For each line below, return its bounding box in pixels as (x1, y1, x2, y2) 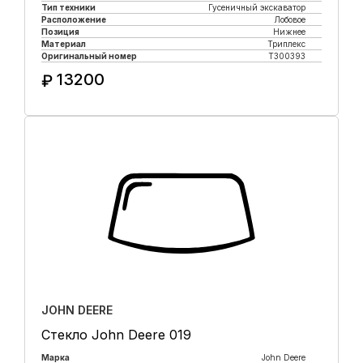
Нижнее (273, 27, 305, 36)
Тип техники (41, 2, 96, 12)
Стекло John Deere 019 (41, 327, 191, 343)
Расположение (41, 15, 106, 24)
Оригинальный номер (41, 51, 137, 61)
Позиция (41, 27, 79, 36)
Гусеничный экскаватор (208, 2, 305, 12)
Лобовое (274, 15, 305, 24)
